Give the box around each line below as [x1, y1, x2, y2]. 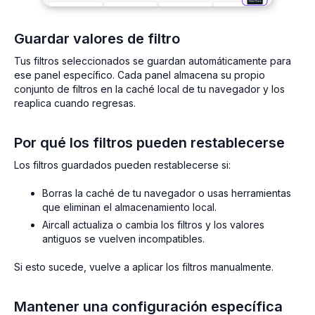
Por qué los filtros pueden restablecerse [14, 134, 285, 152]
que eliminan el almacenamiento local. [42, 201, 217, 214]
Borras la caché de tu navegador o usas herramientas [42, 187, 291, 200]
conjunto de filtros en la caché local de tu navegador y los [14, 83, 285, 96]
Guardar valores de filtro [14, 30, 180, 48]
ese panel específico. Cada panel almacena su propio [14, 69, 265, 82]
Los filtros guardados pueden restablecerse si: [14, 159, 231, 172]
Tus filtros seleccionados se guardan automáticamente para [14, 55, 291, 67]
